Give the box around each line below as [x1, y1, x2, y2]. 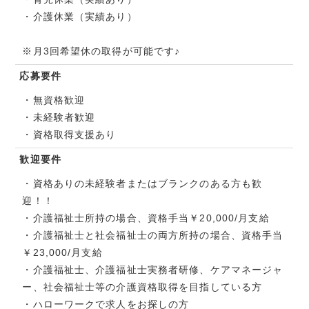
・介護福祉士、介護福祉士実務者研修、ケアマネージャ [22, 264, 283, 276]
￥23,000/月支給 [22, 247, 103, 259]
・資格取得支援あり [22, 129, 117, 141]
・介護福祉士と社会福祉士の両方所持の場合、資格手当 [22, 230, 283, 241]
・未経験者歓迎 [22, 112, 96, 123]
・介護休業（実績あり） [22, 11, 137, 23]
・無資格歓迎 [22, 94, 86, 106]
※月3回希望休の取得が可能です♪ [22, 46, 181, 57]
